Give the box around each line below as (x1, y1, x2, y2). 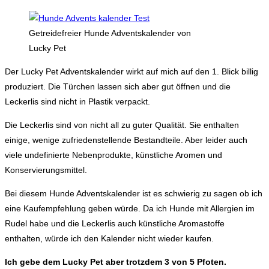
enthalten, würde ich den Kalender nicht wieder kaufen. (5, 233, 214, 243)
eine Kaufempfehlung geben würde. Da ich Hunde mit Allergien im (5, 203, 255, 213)
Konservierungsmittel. (5, 165, 87, 175)
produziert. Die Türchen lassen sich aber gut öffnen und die (5, 81, 231, 91)
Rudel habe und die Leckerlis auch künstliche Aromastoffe (5, 218, 225, 228)
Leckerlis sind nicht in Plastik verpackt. (5, 96, 150, 106)
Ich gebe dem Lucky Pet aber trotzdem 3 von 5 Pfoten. (5, 256, 226, 267)
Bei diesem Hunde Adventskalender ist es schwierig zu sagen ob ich (5, 188, 262, 198)
